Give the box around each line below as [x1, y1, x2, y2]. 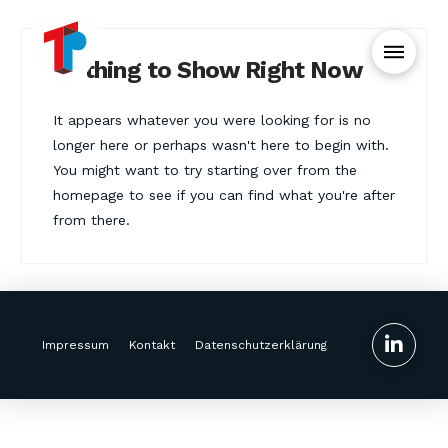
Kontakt [129, 338, 175, 353]
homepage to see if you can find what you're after [52, 187, 395, 204]
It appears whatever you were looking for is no [52, 112, 371, 129]
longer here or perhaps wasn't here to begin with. [52, 137, 389, 154]
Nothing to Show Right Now [52, 56, 362, 85]
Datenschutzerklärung [195, 338, 327, 353]
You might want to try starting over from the [52, 162, 357, 179]
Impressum [42, 338, 109, 353]
